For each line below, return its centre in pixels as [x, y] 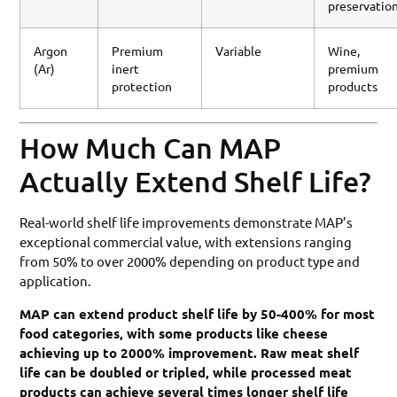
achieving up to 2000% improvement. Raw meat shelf [190, 352]
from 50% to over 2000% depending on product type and [190, 261]
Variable [239, 51]
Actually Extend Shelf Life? [196, 182]
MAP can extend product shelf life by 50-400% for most [198, 313]
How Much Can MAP [151, 148]
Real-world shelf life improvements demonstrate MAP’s [187, 222]
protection [142, 86]
